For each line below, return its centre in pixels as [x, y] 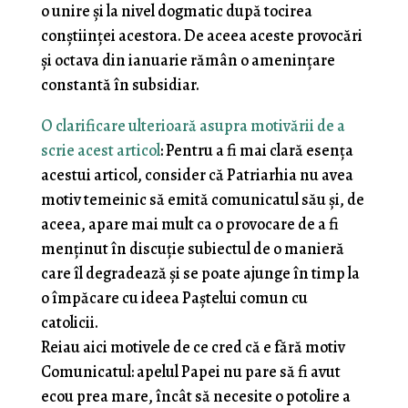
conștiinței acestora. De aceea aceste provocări [201, 36]
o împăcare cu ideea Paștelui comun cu [174, 298]
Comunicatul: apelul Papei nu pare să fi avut [190, 372]
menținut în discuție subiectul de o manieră [192, 249]
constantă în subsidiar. [120, 85]
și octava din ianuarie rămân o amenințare [188, 61]
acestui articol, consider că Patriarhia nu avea [197, 175]
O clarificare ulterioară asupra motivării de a [193, 126]
